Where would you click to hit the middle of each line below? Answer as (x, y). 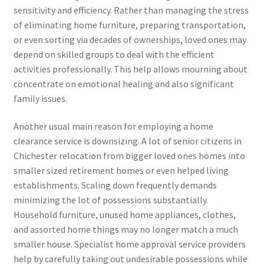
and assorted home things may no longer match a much (126, 230)
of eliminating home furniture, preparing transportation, (129, 24)
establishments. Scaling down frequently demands (115, 185)
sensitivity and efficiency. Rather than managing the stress (131, 10)
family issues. (40, 98)
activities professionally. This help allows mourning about (130, 69)
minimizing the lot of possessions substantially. (110, 200)
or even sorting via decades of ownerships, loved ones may (130, 39)
